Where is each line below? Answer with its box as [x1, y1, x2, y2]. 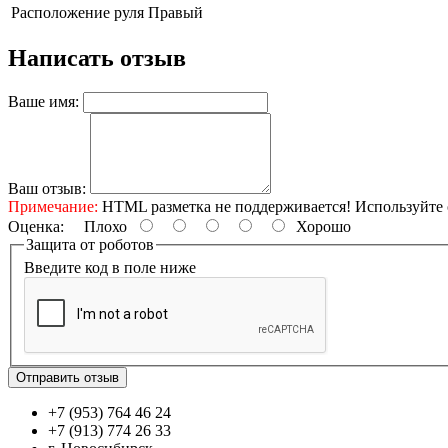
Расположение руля [11, 3, 144, 21]
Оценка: [8, 217, 64, 235]
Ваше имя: [8, 92, 79, 110]
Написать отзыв [8, 44, 186, 71]
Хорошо [288, 217, 351, 235]
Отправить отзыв [16, 370, 119, 386]
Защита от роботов [26, 235, 154, 253]
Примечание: [8, 197, 98, 215]
